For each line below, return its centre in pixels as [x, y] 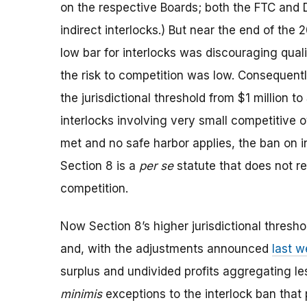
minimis [81, 294]
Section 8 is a [100, 166]
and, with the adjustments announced [166, 249]
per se [156, 166]
